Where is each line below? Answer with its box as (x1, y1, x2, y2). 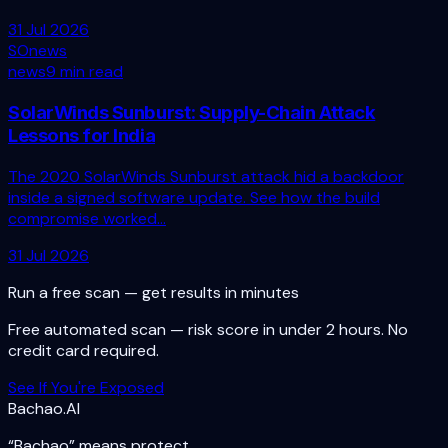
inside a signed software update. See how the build (8, 186, 380, 208)
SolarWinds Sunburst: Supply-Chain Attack (8, 100, 376, 124)
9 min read (46, 61, 123, 83)
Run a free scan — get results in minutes (8, 281, 299, 303)
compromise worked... (8, 207, 166, 229)
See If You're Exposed (8, 376, 164, 398)
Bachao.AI (8, 397, 80, 419)
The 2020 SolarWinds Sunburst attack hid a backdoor (8, 165, 404, 187)
